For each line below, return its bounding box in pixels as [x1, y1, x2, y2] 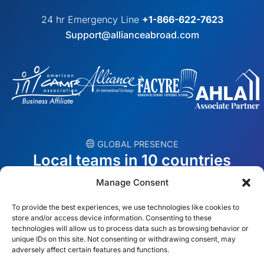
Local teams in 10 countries [33, 150, 231, 169]
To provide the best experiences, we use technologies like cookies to [12, 203, 239, 212]
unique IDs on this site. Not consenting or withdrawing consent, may [12, 235, 236, 243]
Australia [157, 237, 200, 249]
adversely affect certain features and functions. [12, 245, 169, 254]
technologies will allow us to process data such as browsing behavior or [12, 224, 249, 233]
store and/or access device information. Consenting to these [12, 213, 212, 222]
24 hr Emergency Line [41, 14, 142, 26]
